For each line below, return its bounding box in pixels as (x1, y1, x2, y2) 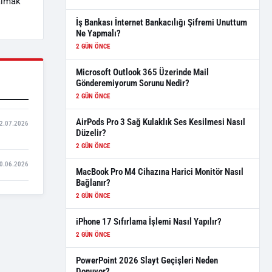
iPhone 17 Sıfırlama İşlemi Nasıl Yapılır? (76, 216, 222, 227)
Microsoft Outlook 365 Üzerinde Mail (76, 67, 209, 78)
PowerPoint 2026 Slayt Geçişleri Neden (76, 255, 218, 266)
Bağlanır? (76, 177, 110, 188)
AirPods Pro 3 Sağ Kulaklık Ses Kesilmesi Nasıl (76, 117, 245, 127)
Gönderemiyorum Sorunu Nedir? (76, 78, 189, 89)
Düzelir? (76, 127, 106, 138)
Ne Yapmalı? (76, 28, 121, 39)
